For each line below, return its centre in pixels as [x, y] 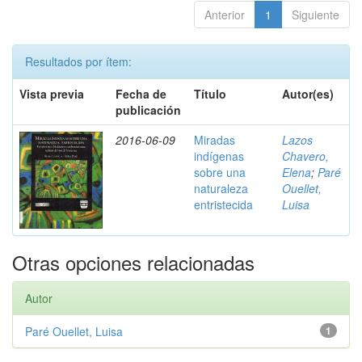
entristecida [223, 204]
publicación [148, 110]
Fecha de [141, 94]
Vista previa [52, 94]
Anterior [225, 15]
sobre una [220, 172]
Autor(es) [308, 94]
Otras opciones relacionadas [133, 262]
